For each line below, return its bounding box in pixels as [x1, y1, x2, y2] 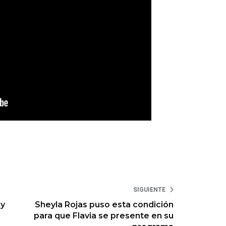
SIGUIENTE [133, 186, 166, 194]
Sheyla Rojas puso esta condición [35, 200, 174, 210]
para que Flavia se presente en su [34, 211, 174, 221]
